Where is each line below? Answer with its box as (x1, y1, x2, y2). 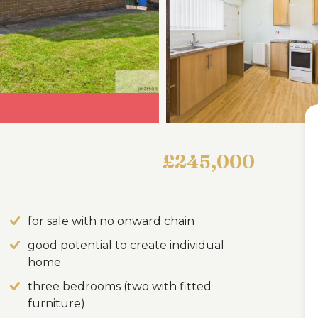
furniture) (28, 297, 85, 310)
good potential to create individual (28, 238, 224, 252)
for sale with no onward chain (28, 214, 194, 228)
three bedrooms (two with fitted (28, 280, 212, 293)
